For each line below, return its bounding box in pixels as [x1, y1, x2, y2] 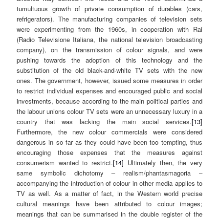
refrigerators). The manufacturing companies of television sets [17, 14, 202, 24]
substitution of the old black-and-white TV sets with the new [17, 66, 202, 75]
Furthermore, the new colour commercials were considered [17, 127, 202, 137]
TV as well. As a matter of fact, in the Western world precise [17, 189, 202, 198]
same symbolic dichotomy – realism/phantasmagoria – [17, 168, 202, 178]
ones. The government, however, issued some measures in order [17, 76, 202, 86]
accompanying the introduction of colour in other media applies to [17, 178, 202, 188]
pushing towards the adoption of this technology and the [17, 55, 202, 65]
